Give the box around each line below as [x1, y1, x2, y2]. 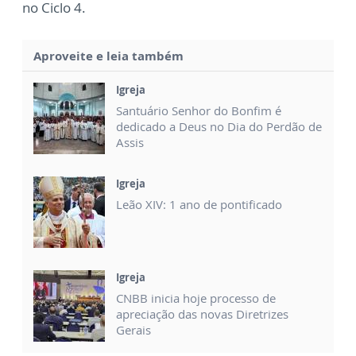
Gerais [116, 321, 151, 338]
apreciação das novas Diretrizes [116, 305, 288, 322]
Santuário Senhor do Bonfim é [116, 102, 281, 118]
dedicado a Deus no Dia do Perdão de [116, 118, 322, 134]
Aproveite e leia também [33, 47, 184, 64]
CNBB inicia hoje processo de [116, 289, 276, 306]
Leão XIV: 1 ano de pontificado [116, 195, 282, 212]
